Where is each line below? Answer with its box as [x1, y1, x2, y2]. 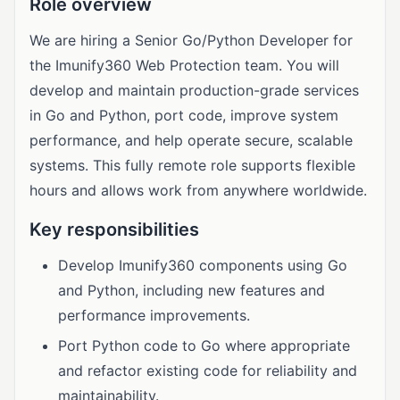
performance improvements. [58, 306, 250, 324]
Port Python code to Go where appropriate [58, 337, 350, 354]
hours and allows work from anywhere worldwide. [29, 181, 367, 199]
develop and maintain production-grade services [29, 81, 359, 99]
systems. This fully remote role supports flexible [29, 156, 355, 174]
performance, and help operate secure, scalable [29, 131, 353, 149]
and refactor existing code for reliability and [58, 362, 357, 379]
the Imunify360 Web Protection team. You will [29, 56, 339, 74]
